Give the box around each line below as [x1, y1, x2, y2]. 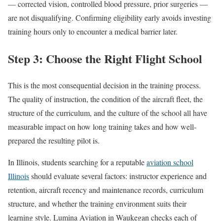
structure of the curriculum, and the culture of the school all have [8, 108, 207, 118]
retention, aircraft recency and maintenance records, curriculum [8, 184, 203, 195]
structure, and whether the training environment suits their [8, 198, 186, 209]
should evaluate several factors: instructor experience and [29, 171, 207, 182]
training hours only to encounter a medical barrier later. [8, 26, 178, 37]
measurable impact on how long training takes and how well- [8, 121, 196, 132]
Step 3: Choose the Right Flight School [8, 49, 202, 67]
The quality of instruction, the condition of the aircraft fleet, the [8, 94, 203, 105]
